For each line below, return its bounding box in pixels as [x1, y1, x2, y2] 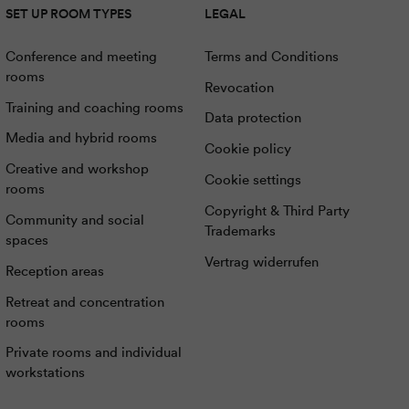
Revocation [204, 78, 275, 96]
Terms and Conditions [204, 47, 340, 65]
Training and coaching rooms [5, 98, 184, 116]
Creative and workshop [5, 160, 149, 178]
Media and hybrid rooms [5, 129, 157, 147]
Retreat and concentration [5, 292, 164, 310]
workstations [5, 363, 85, 382]
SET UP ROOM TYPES [5, 5, 131, 22]
